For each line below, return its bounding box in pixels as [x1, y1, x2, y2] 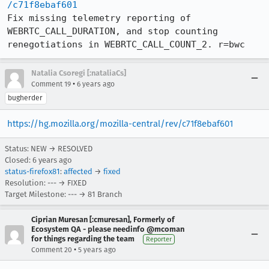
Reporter [146, 235, 172, 243]
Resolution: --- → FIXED [5, 178, 86, 187]
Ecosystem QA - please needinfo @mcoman [31, 224, 184, 234]
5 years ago [78, 245, 116, 254]
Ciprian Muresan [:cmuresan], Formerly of [31, 214, 175, 224]
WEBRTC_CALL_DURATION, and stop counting [7, 25, 218, 37]
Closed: [5, 155, 32, 165]
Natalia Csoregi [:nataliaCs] [31, 68, 126, 77]
